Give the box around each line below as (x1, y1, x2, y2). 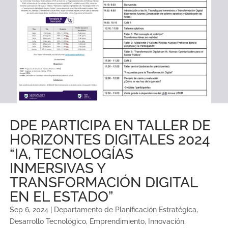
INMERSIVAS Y (10, 160, 105, 177)
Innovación (148, 217, 184, 225)
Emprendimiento (90, 217, 145, 225)
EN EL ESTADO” (10, 188, 113, 205)
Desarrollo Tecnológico (10, 217, 86, 225)
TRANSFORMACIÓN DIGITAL (10, 174, 197, 191)
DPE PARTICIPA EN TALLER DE (10, 117, 211, 134)
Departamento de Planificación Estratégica (54, 206, 196, 214)
